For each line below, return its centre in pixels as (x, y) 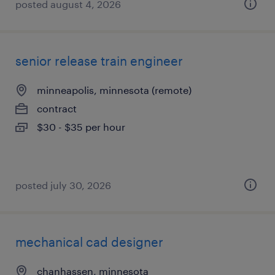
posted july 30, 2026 (63, 185)
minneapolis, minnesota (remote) (114, 90)
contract (57, 108)
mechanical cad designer (89, 242)
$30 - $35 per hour (81, 127)
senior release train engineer (99, 61)
